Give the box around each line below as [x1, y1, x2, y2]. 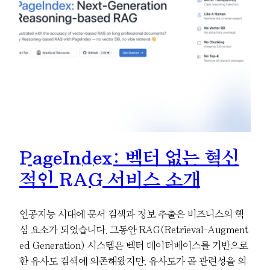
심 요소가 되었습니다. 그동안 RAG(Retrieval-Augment [19, 224, 248, 234]
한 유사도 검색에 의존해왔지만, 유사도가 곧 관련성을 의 [19, 256, 246, 266]
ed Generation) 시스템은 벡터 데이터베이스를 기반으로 [19, 240, 248, 250]
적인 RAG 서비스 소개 [19, 170, 200, 189]
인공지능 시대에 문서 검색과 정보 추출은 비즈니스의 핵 [19, 209, 244, 219]
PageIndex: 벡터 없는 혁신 [19, 148, 239, 168]
